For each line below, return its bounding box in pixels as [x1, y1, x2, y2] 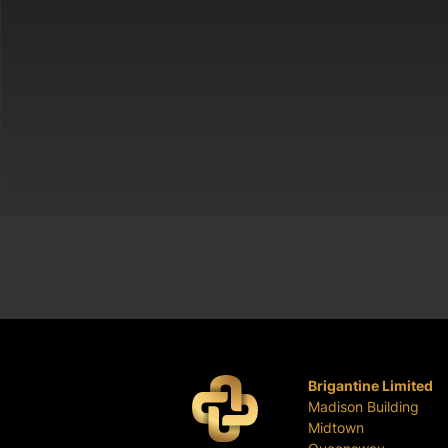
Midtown [308, 419, 364, 437]
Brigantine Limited [308, 377, 433, 395]
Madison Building [308, 398, 419, 416]
